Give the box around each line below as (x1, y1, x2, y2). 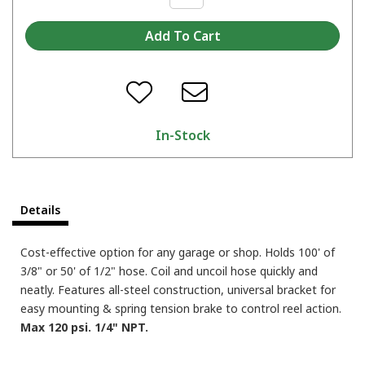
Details (20, 201, 60, 218)
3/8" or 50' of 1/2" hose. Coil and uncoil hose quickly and (20, 262, 318, 279)
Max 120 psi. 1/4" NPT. (20, 319, 148, 335)
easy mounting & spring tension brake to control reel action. (20, 300, 341, 316)
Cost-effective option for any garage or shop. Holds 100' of (20, 244, 335, 260)
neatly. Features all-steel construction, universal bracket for (20, 281, 336, 297)
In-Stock (155, 125, 210, 144)
